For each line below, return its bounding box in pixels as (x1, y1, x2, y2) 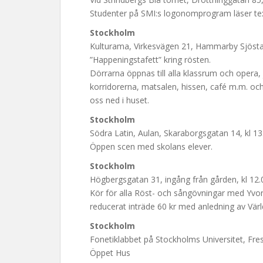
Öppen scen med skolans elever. (90, 141, 213, 152)
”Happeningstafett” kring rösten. (90, 54, 211, 65)
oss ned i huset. (90, 95, 149, 106)
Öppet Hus (90, 247, 130, 258)
